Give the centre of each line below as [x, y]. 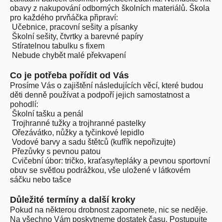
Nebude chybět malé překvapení [69, 55]
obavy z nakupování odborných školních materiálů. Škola [110, 8]
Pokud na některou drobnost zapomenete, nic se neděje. [109, 210]
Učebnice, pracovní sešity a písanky [75, 27]
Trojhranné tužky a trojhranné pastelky [79, 123]
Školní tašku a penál [48, 114]
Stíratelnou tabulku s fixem [58, 46]
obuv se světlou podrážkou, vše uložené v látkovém [100, 170]
